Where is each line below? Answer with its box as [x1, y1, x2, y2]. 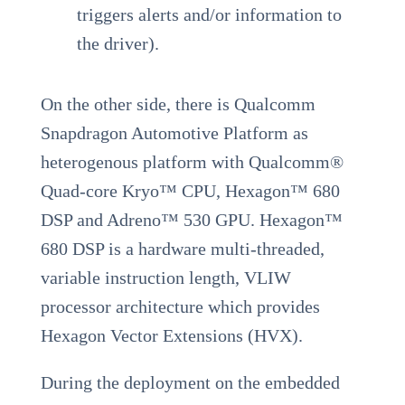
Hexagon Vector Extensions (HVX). [40, 325, 303, 346]
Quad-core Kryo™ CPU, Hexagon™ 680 [40, 181, 340, 202]
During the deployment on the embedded [40, 372, 340, 393]
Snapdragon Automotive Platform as [40, 123, 308, 144]
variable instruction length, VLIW [40, 268, 291, 288]
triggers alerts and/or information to [76, 5, 342, 25]
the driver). [76, 33, 159, 54]
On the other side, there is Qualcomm [40, 94, 316, 115]
